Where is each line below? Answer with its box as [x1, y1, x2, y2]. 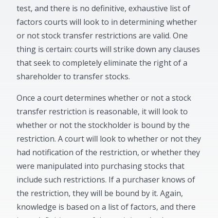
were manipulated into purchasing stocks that [17, 161, 185, 171]
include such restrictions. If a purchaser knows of [17, 174, 196, 185]
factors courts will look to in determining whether [17, 17, 198, 27]
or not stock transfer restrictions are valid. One [17, 30, 188, 41]
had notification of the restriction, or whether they [17, 147, 200, 158]
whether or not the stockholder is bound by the [17, 120, 190, 130]
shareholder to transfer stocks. [17, 71, 130, 82]
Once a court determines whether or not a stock [17, 92, 192, 103]
